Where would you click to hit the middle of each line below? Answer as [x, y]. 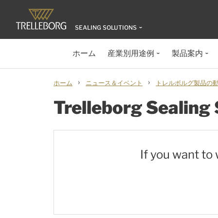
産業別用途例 [131, 53]
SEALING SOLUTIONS [106, 27]
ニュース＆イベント [114, 83]
